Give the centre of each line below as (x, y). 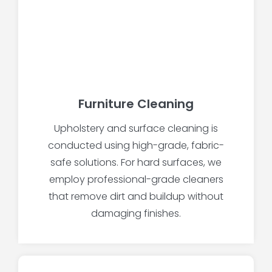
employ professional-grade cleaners (136, 180)
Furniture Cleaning (136, 104)
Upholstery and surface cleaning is (136, 129)
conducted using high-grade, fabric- (136, 146)
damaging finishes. (136, 214)
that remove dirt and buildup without (136, 197)
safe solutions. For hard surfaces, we (136, 163)
